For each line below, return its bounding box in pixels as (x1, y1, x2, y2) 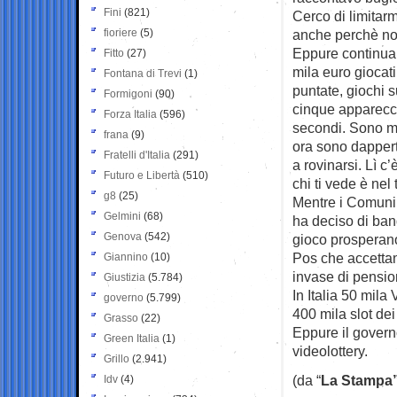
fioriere (104, 26, 137, 39)
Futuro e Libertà (104, 168, 180, 182)
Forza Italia (104, 107, 157, 121)
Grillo (104, 352, 129, 365)
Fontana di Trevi (104, 66, 182, 80)
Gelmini (104, 209, 141, 222)
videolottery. (292, 342, 368, 359)
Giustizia (104, 270, 145, 284)
